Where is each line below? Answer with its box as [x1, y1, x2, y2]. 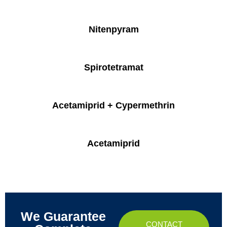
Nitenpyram [88, 24, 139, 34]
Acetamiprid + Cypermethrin [52, 100, 175, 110]
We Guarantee [20, 209, 106, 223]
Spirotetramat [84, 62, 143, 72]
